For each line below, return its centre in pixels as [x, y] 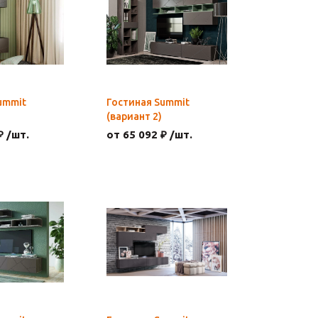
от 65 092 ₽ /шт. [149, 135]
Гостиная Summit [148, 102]
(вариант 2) [134, 116]
